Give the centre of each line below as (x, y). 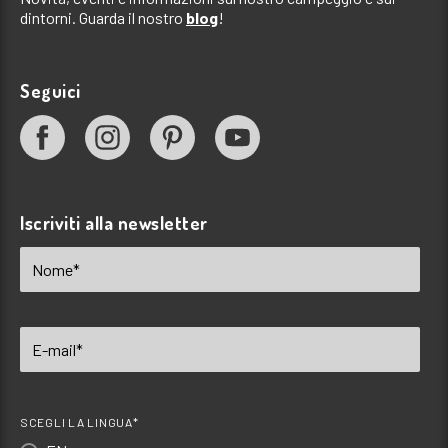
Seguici (50, 90)
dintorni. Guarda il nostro (103, 17)
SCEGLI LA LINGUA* (79, 421)
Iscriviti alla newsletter (114, 222)
